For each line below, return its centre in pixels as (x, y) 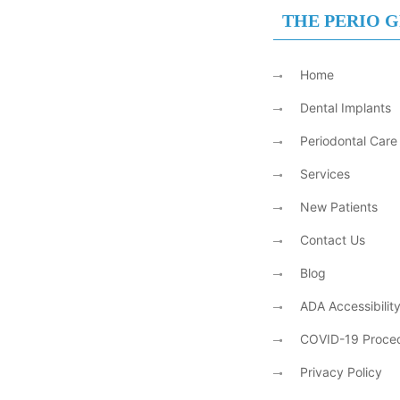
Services (325, 173)
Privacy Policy (341, 371)
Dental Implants (345, 107)
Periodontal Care (348, 140)
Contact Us (332, 239)
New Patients (338, 206)
